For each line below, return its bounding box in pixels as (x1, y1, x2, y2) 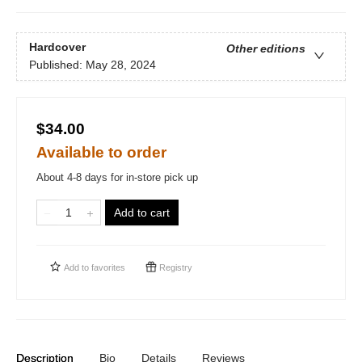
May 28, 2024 (86, 58, 156, 72)
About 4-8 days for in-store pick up (36, 171, 198, 183)
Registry (157, 263, 192, 272)
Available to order (36, 144, 166, 161)
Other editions (226, 42, 305, 56)
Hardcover (29, 40, 86, 54)
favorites (91, 263, 125, 272)
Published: (29, 58, 86, 72)
